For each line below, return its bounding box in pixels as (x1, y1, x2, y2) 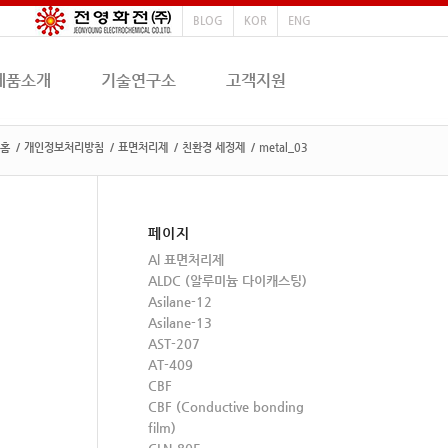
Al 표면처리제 (148, 252, 224, 267)
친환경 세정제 (182, 141, 245, 154)
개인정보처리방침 (24, 141, 104, 154)
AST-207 (148, 336, 200, 351)
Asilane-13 (148, 315, 212, 330)
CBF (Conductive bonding (148, 399, 304, 414)
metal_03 (259, 141, 308, 154)
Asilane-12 (148, 294, 212, 309)
